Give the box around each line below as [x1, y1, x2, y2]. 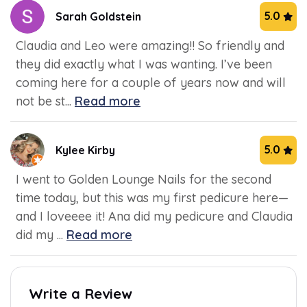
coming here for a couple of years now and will [16, 74, 286, 90]
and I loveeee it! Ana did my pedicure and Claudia [16, 208, 293, 224]
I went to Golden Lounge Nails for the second [16, 171, 271, 187]
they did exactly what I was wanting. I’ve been [16, 56, 272, 72]
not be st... [16, 93, 71, 109]
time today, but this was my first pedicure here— [16, 189, 288, 206]
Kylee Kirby [56, 143, 115, 157]
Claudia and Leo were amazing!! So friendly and [16, 37, 284, 53]
